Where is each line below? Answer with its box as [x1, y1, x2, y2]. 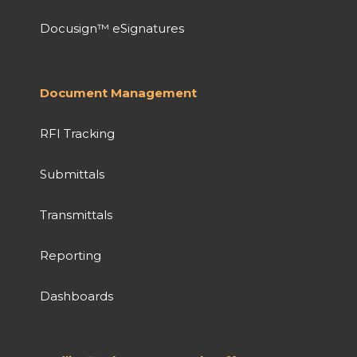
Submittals [40, 166, 104, 182]
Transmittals [40, 206, 112, 222]
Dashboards [40, 288, 113, 304]
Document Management [40, 84, 197, 100]
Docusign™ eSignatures [40, 20, 184, 36]
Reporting [40, 247, 101, 263]
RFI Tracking [40, 125, 115, 141]
